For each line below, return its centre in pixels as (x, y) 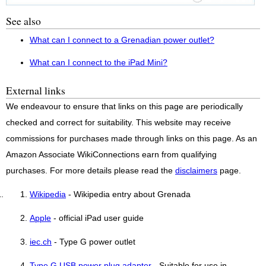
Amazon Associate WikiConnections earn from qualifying (111, 155)
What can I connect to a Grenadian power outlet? (122, 40)
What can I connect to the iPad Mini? (99, 62)
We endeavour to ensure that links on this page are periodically (124, 107)
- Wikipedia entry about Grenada (128, 194)
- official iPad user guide (97, 218)
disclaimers (196, 171)
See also (23, 21)
